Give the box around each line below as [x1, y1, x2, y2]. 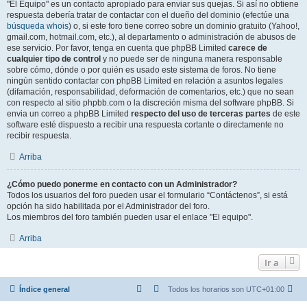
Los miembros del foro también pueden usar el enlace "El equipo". [7, 212, 253, 222]
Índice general [19, 285, 70, 293]
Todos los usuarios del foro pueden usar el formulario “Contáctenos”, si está [7, 191, 288, 200]
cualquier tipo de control [7, 54, 101, 64]
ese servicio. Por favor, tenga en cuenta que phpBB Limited [7, 43, 228, 53]
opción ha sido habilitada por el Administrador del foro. [7, 201, 210, 211]
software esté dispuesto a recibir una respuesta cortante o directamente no [7, 120, 284, 130]
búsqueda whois [7, 21, 69, 31]
